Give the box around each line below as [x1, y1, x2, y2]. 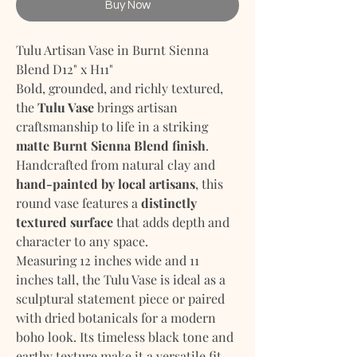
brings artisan [94, 98, 178, 116]
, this [195, 175, 223, 192]
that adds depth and [113, 213, 229, 230]
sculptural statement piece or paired [16, 289, 225, 307]
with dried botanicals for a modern [16, 308, 216, 326]
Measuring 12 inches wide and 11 [16, 251, 199, 269]
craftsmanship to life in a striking [16, 117, 208, 135]
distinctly [141, 194, 197, 211]
